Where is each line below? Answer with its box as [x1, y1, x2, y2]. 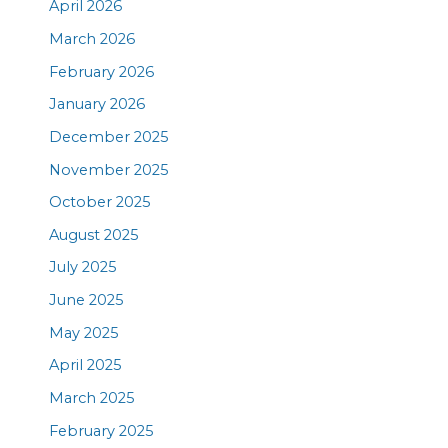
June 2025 [49, 291, 125, 310]
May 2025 [49, 323, 120, 342]
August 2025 [49, 225, 140, 244]
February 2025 [49, 421, 155, 440]
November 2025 [49, 160, 170, 179]
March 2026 [49, 29, 136, 48]
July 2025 [49, 258, 118, 277]
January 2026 [49, 95, 146, 114]
